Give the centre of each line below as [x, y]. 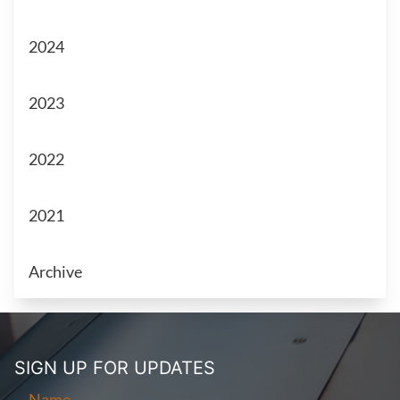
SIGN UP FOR [74, 368]
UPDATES [175, 368]
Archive [55, 271]
